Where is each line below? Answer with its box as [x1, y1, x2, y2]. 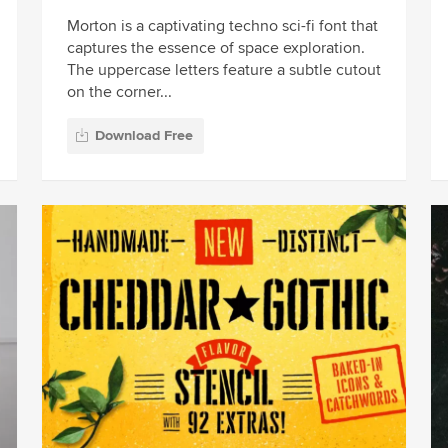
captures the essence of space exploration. [66, 38, 365, 59]
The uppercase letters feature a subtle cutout [66, 60, 381, 81]
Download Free [94, 127, 193, 145]
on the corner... [66, 82, 172, 103]
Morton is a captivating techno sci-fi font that [66, 16, 378, 37]
